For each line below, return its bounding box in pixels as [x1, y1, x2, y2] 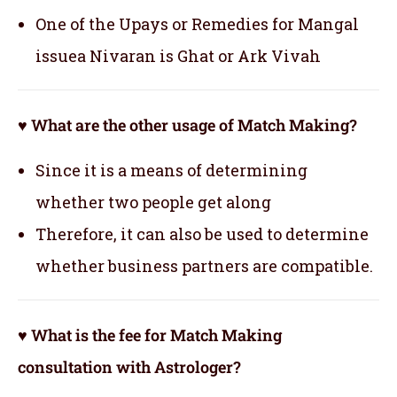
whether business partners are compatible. [35, 254, 373, 276]
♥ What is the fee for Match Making [18, 323, 282, 346]
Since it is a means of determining [35, 159, 307, 181]
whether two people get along [35, 191, 271, 213]
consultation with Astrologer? [18, 355, 241, 378]
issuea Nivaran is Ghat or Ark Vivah [35, 44, 321, 66]
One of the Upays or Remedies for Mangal [35, 12, 359, 35]
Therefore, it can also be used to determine [35, 222, 369, 245]
